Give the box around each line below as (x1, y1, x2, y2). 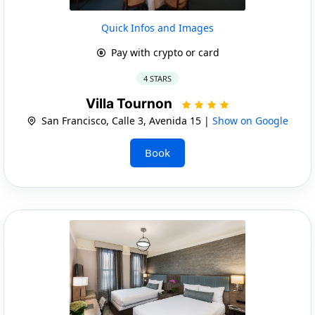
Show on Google (212, 113, 288, 127)
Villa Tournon (85, 95, 175, 112)
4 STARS (143, 72, 172, 84)
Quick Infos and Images (101, 20, 214, 34)
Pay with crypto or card (108, 45, 219, 59)
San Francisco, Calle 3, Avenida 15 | (39, 113, 212, 127)
